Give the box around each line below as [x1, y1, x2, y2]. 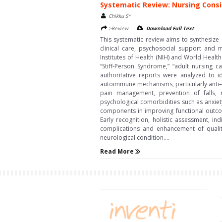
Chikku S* [109, 12, 131, 19]
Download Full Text [146, 24, 194, 32]
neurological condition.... [100, 133, 169, 142]
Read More [100, 147, 135, 156]
